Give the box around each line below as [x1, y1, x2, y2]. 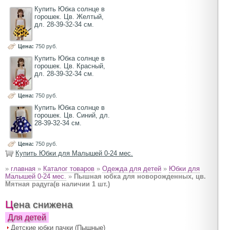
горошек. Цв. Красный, [34, 62, 105, 70]
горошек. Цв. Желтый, [34, 12, 104, 21]
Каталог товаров [43, 165, 94, 173]
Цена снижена [13, 199, 73, 210]
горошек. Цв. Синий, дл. [34, 111, 110, 120]
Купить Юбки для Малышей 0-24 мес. [15, 149, 133, 158]
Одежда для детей [102, 165, 161, 173]
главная [11, 165, 35, 173]
